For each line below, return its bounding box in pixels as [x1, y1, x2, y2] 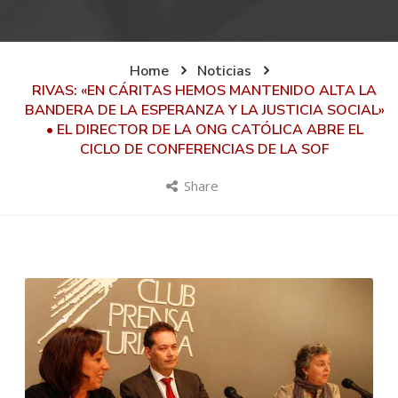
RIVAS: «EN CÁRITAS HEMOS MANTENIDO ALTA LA [32, 81, 377, 100]
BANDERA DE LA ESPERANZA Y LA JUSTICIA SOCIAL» [24, 100, 385, 120]
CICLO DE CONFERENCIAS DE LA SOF [79, 139, 330, 159]
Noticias [196, 61, 251, 81]
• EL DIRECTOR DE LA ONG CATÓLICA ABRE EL [45, 120, 363, 139]
